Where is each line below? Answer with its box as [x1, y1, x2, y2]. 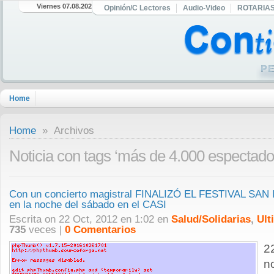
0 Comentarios [65, 224, 136, 235]
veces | [26, 224, 65, 235]
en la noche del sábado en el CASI [9, 198, 166, 210]
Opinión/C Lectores [104, 4, 171, 12]
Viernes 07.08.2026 [37, 2, 95, 10]
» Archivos [36, 125, 94, 136]
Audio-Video [183, 4, 225, 12]
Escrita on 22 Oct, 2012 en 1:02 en [9, 213, 171, 225]
